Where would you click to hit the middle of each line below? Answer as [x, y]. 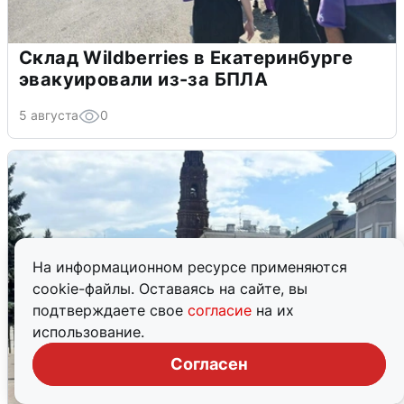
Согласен [209, 364]
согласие [222, 310]
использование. [88, 332]
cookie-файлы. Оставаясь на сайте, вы [170, 289]
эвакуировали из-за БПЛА [144, 80]
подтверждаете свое [110, 310]
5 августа [49, 115]
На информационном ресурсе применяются [190, 267]
